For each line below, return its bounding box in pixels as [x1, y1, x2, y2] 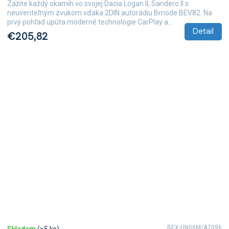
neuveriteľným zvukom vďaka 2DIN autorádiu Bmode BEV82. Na [7, 8, 212, 17]
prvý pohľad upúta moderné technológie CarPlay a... [7, 17, 173, 26]
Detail [193, 25, 214, 37]
